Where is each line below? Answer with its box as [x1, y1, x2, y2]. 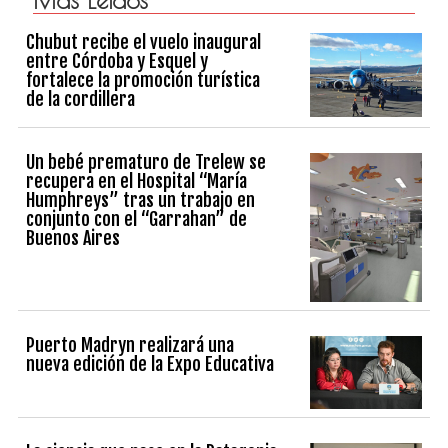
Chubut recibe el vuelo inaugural [26, 30, 262, 53]
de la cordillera [26, 87, 136, 110]
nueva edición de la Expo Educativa [26, 352, 275, 375]
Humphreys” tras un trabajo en [26, 188, 256, 211]
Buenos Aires [26, 226, 121, 249]
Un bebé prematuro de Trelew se [26, 150, 267, 173]
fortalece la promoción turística [26, 68, 261, 91]
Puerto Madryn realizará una [26, 333, 235, 356]
